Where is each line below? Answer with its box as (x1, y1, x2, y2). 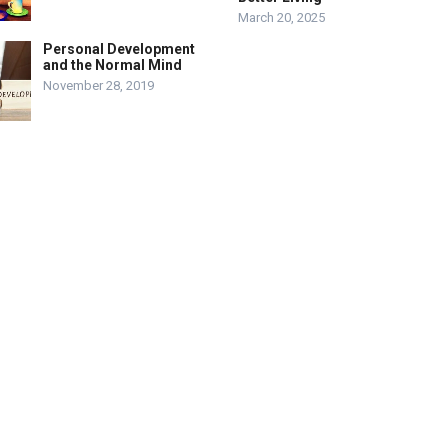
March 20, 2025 (238, 10, 325, 25)
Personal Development (43, 41, 195, 57)
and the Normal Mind (43, 57, 182, 73)
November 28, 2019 (43, 78, 154, 93)
